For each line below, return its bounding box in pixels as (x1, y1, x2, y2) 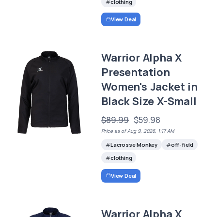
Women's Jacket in (101, 79, 198, 94)
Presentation (101, 65, 170, 80)
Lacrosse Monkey (110, 141, 157, 149)
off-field (170, 141, 193, 149)
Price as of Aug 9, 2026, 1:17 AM (101, 127, 174, 135)
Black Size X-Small (101, 94, 197, 109)
